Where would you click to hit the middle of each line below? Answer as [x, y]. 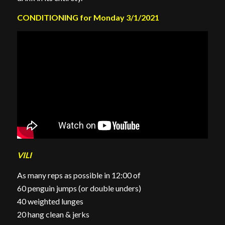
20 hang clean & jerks [53, 214]
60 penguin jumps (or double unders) [79, 188]
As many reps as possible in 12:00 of [79, 175]
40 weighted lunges [50, 201]
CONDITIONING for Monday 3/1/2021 [88, 18]
